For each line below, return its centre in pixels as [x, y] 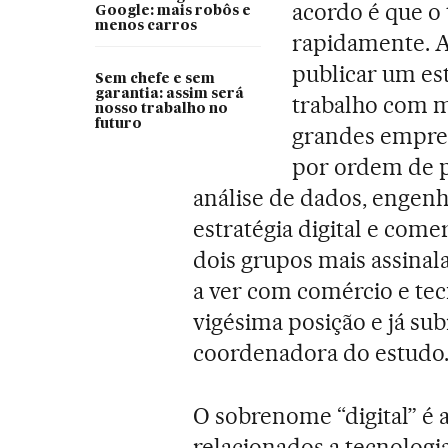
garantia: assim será [169, 94]
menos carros [145, 26]
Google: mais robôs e [172, 11]
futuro [118, 124]
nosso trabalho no [161, 109]
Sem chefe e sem [154, 79]
